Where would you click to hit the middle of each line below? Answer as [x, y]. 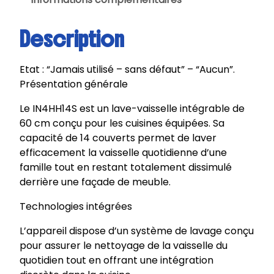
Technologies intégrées [76, 207]
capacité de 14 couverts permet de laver [118, 138]
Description [72, 39]
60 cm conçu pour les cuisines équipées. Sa [122, 124]
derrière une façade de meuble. [95, 182]
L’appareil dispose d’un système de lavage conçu [137, 231]
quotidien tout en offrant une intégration [117, 261]
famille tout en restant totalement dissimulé [126, 168]
